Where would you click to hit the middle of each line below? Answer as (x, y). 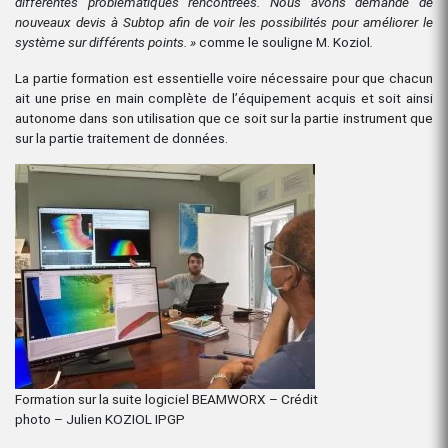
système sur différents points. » (107, 41)
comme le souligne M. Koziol (284, 41)
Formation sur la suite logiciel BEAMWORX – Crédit (166, 398)
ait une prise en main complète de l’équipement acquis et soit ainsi (224, 97)
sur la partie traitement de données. (121, 137)
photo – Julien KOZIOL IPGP (100, 418)
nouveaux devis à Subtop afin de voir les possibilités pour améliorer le (224, 21)
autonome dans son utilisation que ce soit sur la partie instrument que (224, 117)
